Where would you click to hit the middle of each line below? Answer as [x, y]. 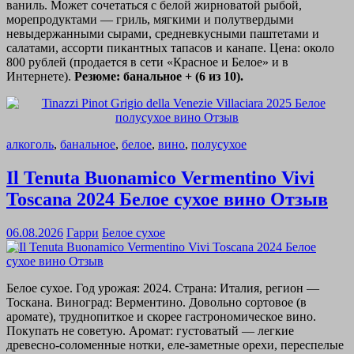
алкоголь [30, 145]
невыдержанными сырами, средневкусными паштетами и [163, 34]
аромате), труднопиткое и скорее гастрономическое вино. [161, 316]
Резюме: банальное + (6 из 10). [159, 77]
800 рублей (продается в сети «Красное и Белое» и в [147, 62]
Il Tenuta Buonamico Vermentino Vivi [160, 177]
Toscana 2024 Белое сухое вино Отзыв [167, 199]
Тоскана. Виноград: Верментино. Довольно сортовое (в [156, 302]
